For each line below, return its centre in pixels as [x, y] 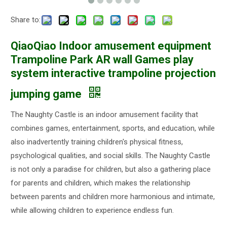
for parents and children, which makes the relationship [101, 183]
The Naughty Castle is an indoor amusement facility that [104, 115]
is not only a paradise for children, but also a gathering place [111, 169]
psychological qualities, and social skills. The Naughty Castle [110, 156]
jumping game [47, 94]
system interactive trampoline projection [113, 73]
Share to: [26, 20]
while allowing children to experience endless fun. [92, 210]
